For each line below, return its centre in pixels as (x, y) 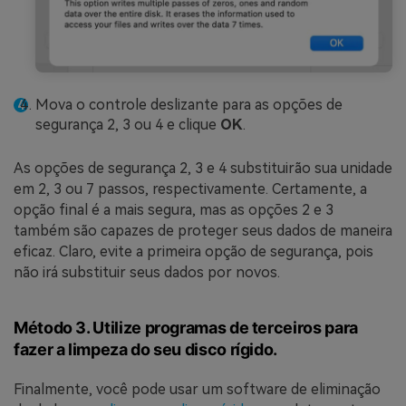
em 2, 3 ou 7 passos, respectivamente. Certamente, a (190, 189)
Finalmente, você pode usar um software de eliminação (197, 389)
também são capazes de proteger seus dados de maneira (203, 231)
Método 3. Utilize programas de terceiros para (186, 328)
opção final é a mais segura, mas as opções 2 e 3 (174, 210)
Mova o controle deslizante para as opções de (189, 104)
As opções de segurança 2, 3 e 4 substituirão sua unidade (203, 169)
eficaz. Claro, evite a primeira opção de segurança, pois (193, 252)
